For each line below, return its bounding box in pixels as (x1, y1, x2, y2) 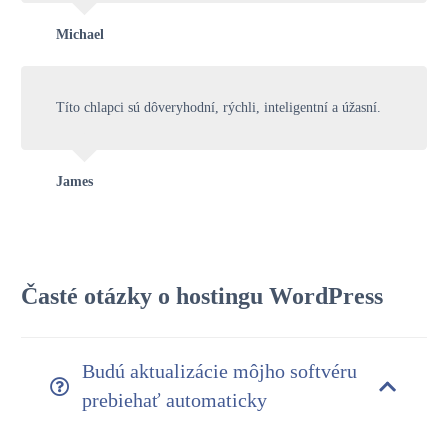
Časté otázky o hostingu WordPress (21, 282, 383, 309)
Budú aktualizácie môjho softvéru (82, 361, 358, 383)
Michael (56, 26, 104, 42)
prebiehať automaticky (82, 390, 268, 412)
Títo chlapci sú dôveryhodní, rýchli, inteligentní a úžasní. (56, 99, 381, 115)
